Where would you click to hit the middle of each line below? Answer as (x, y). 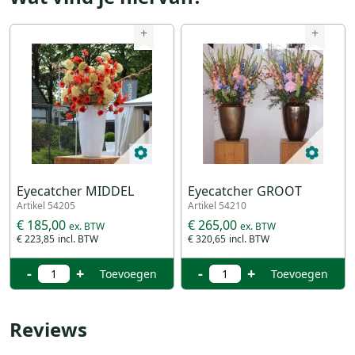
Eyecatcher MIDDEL (75, 191)
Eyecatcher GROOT (245, 191)
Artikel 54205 (46, 205)
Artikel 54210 (217, 205)
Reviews (48, 329)
